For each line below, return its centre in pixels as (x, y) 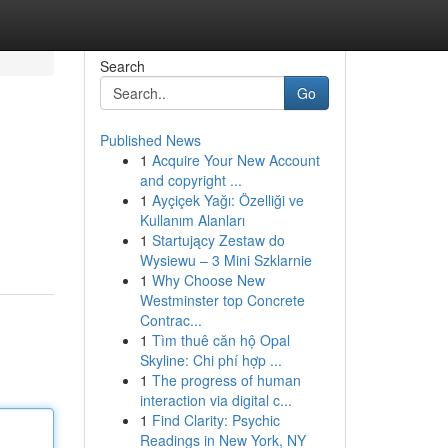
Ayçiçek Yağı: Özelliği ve (227, 200)
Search (122, 66)
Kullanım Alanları (192, 220)
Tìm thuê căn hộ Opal (220, 340)
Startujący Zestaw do (218, 240)
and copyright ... (190, 180)
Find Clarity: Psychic (215, 420)
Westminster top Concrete (222, 300)
